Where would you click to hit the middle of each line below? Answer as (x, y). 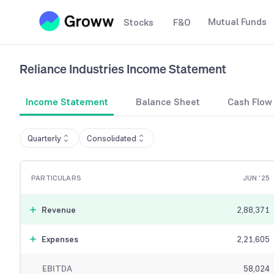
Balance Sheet (168, 102)
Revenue (58, 210)
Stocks (139, 22)
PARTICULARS (56, 178)
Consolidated (112, 139)
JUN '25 (256, 178)
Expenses (60, 239)
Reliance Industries (72, 69)
